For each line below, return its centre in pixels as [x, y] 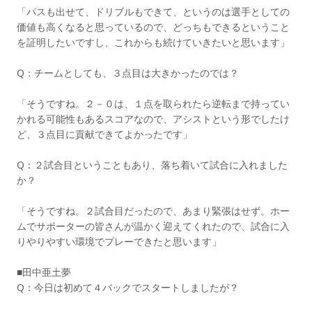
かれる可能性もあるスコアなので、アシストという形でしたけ [153, 119]
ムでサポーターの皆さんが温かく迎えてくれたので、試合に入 [153, 226]
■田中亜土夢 [44, 272]
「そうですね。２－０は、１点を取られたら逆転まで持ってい [153, 103]
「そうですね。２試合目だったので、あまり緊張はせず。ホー [153, 211]
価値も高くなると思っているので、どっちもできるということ [153, 27]
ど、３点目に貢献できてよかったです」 [104, 134]
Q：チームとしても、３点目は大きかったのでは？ [128, 73]
